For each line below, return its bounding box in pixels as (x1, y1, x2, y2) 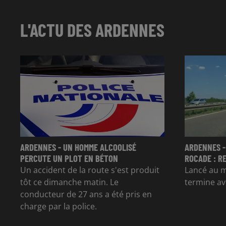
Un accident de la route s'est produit (20, 164, 159, 176)
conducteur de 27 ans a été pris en (20, 188, 152, 200)
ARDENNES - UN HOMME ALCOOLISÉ (20, 141, 136, 153)
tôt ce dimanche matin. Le (20, 176, 119, 188)
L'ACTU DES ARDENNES (20, 19, 164, 41)
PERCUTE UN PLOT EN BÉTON (20, 152, 118, 164)
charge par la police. (20, 200, 97, 212)
